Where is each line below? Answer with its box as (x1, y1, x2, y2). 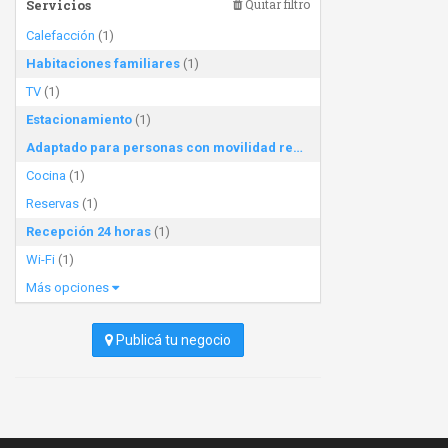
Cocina (26, 168, 66, 183)
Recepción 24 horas (26, 224, 151, 239)
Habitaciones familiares (26, 56, 180, 71)
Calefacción (26, 28, 95, 43)
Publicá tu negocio (113, 332, 231, 348)
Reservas (26, 196, 79, 211)
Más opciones (26, 280, 112, 295)
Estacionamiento (26, 112, 132, 127)
